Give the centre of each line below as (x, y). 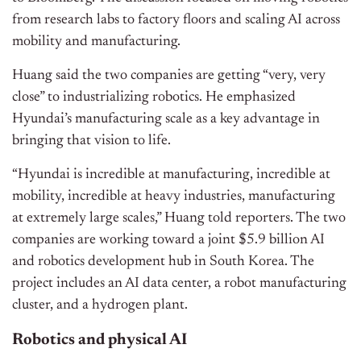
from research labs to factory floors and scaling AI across (176, 21)
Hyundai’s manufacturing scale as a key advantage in (166, 120)
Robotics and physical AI (100, 340)
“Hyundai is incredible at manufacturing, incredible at (171, 175)
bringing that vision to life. (91, 141)
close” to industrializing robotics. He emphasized (154, 98)
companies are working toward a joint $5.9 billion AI (168, 241)
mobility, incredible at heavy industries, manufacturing (174, 197)
